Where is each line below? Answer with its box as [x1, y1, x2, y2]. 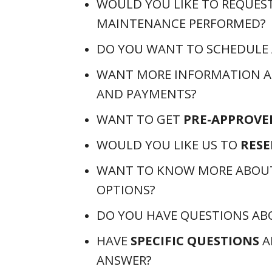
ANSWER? [97, 251, 152, 268]
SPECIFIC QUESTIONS [131, 232, 259, 249]
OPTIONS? [97, 181, 155, 198]
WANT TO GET [97, 110, 183, 127]
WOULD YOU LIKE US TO [97, 136, 240, 153]
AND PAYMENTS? [97, 85, 197, 102]
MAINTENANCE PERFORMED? [97, 15, 266, 32]
